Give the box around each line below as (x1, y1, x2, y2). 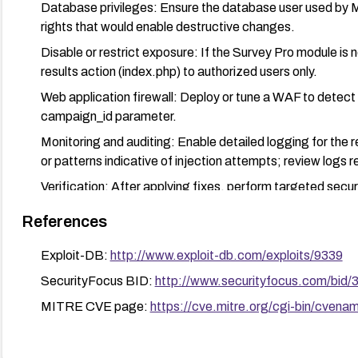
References (21, 212, 107, 230)
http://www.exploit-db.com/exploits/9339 (109, 248, 343, 262)
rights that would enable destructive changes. (40, 19, 295, 34)
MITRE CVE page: (40, 299, 150, 313)
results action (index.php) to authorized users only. (40, 64, 317, 78)
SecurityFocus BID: (40, 273, 155, 288)
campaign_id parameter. (40, 109, 177, 123)
